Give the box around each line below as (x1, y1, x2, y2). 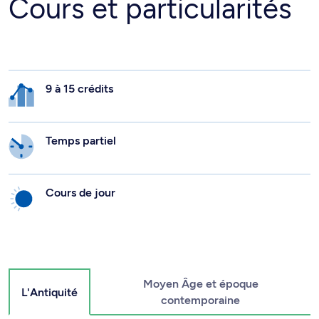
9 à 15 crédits (46, 82, 113, 96)
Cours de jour (46, 186, 115, 200)
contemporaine (161, 293, 240, 308)
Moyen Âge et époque (142, 277, 258, 291)
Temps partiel (46, 134, 116, 148)
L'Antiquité (21, 285, 78, 299)
